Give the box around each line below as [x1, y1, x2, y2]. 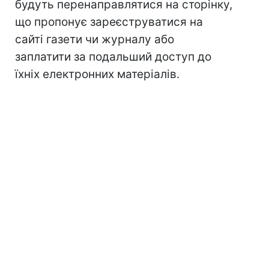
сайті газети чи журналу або [15, 32, 174, 46]
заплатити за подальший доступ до [15, 50, 211, 64]
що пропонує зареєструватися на [15, 15, 203, 29]
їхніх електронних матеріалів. [15, 67, 180, 81]
